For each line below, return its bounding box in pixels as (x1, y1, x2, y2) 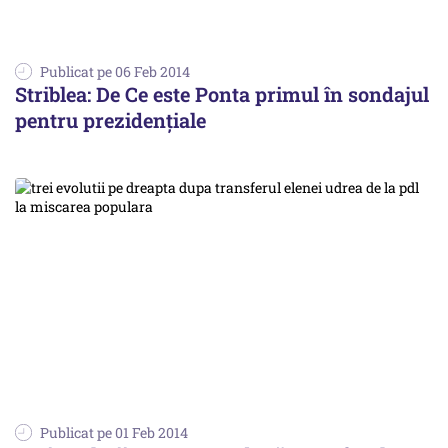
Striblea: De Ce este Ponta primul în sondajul (15, 80, 429, 107)
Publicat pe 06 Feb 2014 (40, 61, 190, 81)
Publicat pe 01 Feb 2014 (40, 422, 188, 442)
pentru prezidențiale (15, 106, 206, 133)
